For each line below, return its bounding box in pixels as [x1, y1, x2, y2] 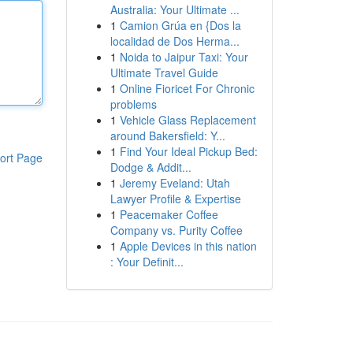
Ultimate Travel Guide [110, 65, 218, 80]
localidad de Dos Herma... [110, 33, 240, 49]
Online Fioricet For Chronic [119, 80, 255, 96]
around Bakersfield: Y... [110, 128, 225, 143]
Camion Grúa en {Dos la [119, 17, 241, 33]
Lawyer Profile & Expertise [110, 191, 241, 206]
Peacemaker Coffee [119, 206, 218, 222]
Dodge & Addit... [110, 159, 191, 175]
